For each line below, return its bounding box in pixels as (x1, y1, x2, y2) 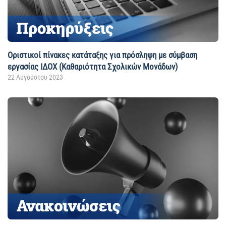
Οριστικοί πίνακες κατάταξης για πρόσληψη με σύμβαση (8, 49, 197, 60)
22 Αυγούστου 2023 (8, 73, 63, 81)
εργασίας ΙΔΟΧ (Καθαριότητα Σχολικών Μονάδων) (8, 61, 178, 72)
